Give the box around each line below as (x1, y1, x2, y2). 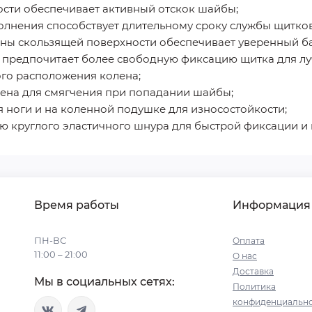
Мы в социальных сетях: (34, 275, 175, 289)
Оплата (233, 235, 265, 247)
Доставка (233, 266, 274, 277)
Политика (233, 281, 276, 292)
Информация (233, 198, 311, 212)
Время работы (34, 198, 119, 212)
